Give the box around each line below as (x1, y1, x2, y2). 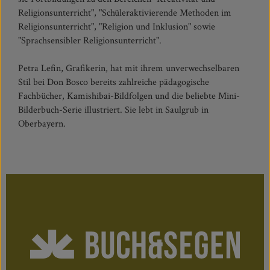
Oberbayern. (18, 118, 66, 130)
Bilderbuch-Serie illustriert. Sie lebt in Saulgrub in (18, 104, 209, 116)
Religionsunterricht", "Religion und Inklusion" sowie (18, 20, 215, 33)
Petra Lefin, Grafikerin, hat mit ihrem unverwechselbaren (18, 62, 239, 75)
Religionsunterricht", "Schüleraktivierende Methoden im (18, 7, 231, 19)
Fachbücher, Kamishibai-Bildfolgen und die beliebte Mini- (18, 90, 240, 102)
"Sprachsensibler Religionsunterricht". (18, 34, 162, 47)
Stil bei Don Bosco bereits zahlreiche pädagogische (18, 76, 209, 89)
